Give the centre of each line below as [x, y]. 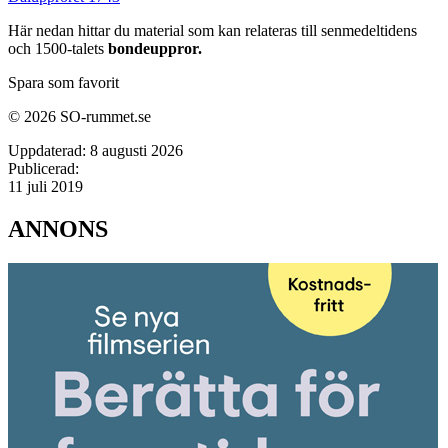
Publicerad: [43, 168]
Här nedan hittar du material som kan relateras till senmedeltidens [212, 30]
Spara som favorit [63, 82]
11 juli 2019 [45, 186]
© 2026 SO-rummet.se [79, 116]
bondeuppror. [155, 48]
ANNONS [58, 228]
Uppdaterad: [47, 150]
